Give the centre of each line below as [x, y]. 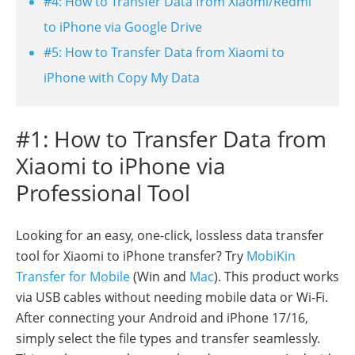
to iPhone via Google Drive [123, 27]
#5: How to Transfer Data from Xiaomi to [164, 53]
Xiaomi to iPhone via [121, 166]
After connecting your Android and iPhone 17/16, [162, 318]
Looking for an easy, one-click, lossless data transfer [170, 236]
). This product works [277, 277]
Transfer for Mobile [73, 277]
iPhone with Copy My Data [122, 78]
